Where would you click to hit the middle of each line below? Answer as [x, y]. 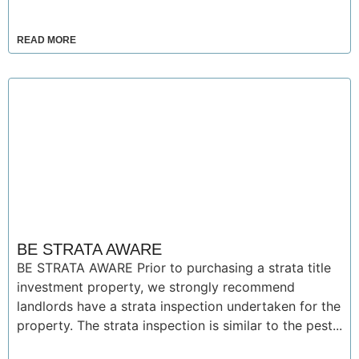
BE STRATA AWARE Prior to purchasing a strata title [174, 268]
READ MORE [46, 40]
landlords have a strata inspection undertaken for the [179, 306]
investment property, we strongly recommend [156, 287]
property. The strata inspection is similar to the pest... [179, 325]
